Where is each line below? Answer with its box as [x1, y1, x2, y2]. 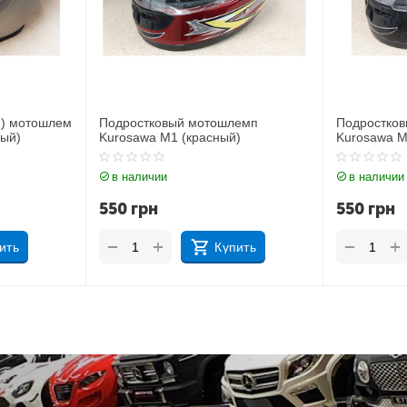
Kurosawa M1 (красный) [99, 130, 242, 144]
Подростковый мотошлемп [99, 115, 259, 130]
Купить [214, 240, 256, 254]
